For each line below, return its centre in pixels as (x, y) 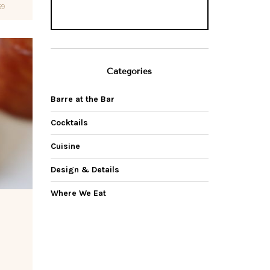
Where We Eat (78, 193)
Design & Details (85, 170)
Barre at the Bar (82, 99)
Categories (130, 72)
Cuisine (65, 146)
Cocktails (69, 123)
